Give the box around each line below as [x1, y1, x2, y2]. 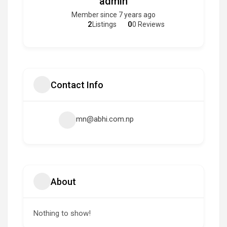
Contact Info [51, 79, 103, 90]
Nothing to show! [33, 209, 91, 218]
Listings [92, 20, 117, 28]
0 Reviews [132, 20, 165, 28]
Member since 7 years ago [71, 11, 156, 19]
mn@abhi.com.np [76, 115, 134, 124]
